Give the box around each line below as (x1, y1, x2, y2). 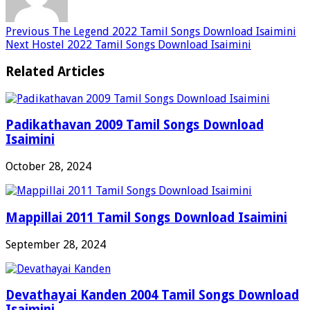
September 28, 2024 (6, 237, 106, 251)
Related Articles (6, 64, 104, 79)
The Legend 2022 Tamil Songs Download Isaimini (49, 25, 296, 39)
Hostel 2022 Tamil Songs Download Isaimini (29, 38, 251, 52)
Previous (6, 25, 49, 39)
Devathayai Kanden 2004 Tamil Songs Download (6, 288, 299, 303)
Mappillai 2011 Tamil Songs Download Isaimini (6, 210, 287, 225)
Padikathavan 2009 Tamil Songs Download (6, 118, 264, 133)
